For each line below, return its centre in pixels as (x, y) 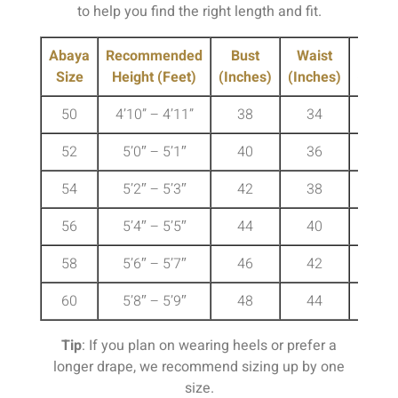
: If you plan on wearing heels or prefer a (209, 345)
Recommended (154, 56)
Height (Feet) (154, 77)
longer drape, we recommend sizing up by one (199, 366)
